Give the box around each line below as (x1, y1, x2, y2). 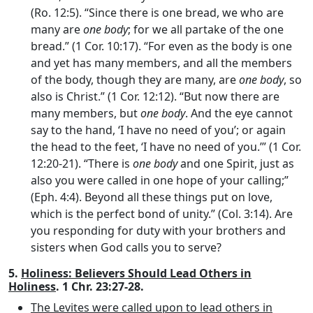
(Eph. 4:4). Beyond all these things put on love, (31, 189, 272, 205)
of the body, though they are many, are (31, 71, 239, 87)
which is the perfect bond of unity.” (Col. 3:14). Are (31, 205, 293, 221)
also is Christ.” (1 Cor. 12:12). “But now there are (31, 88, 279, 104)
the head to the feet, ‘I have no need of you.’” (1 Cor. (31, 138, 301, 154)
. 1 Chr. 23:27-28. (56, 278, 144, 294)
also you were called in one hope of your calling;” (31, 172, 289, 188)
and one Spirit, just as (177, 155, 294, 171)
